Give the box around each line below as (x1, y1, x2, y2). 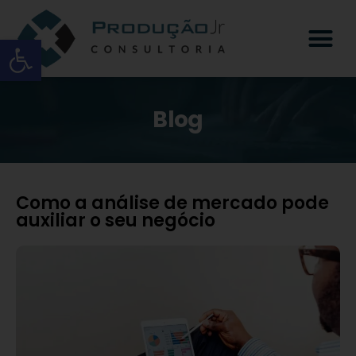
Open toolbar (7, 31, 165, 62)
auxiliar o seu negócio (16, 207, 215, 233)
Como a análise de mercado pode (16, 190, 329, 215)
